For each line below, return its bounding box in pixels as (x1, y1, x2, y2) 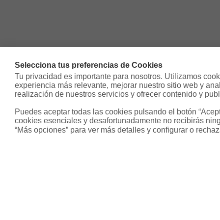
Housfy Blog (31, 205, 73, 213)
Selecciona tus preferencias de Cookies (15, 61, 163, 69)
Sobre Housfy (31, 174, 101, 186)
